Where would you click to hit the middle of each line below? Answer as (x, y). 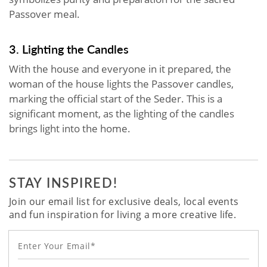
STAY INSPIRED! (63, 182)
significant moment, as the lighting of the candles (122, 113)
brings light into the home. (70, 128)
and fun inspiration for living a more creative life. (123, 214)
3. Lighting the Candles (69, 49)
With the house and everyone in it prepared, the (120, 69)
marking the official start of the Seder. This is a (116, 98)
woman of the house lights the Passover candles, (121, 83)
